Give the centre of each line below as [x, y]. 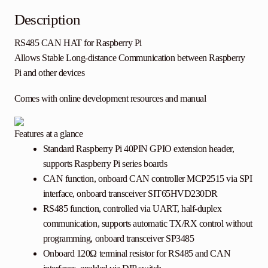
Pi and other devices [49, 73]
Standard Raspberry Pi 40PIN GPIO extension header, [138, 149]
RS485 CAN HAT [49, 43]
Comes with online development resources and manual [110, 99]
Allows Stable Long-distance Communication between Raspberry [130, 58]
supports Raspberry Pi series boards [105, 164]
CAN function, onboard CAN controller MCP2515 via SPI [147, 179]
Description [47, 20]
